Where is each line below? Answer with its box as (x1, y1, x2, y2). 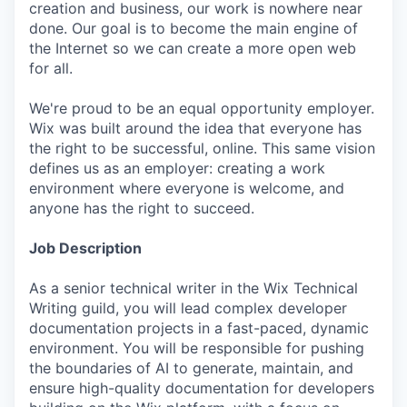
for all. (29, 59, 73, 77)
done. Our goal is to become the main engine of (29, 19, 358, 37)
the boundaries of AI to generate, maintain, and (29, 359, 353, 377)
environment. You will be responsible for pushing (29, 339, 364, 357)
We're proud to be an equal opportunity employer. (29, 99, 374, 117)
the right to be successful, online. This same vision (29, 139, 375, 157)
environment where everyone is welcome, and (29, 179, 344, 197)
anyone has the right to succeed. (29, 199, 254, 217)
